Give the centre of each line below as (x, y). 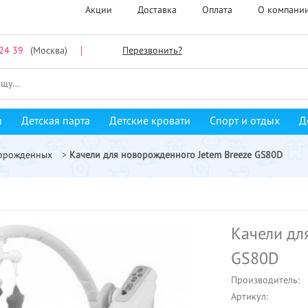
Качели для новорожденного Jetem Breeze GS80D (176, 155)
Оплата (217, 10)
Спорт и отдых (245, 122)
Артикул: (250, 297)
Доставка (157, 10)
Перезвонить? (152, 51)
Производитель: (265, 280)
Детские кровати (150, 122)
